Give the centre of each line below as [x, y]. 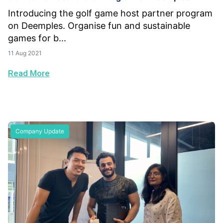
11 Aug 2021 [25, 53]
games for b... [37, 38]
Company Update [40, 131]
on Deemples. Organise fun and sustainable [99, 26]
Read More [29, 73]
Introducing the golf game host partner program [110, 13]
